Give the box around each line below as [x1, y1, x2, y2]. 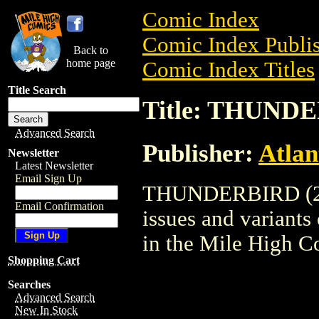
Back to [73, 44, 108, 56]
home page [66, 57, 115, 69]
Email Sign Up [15, 172, 82, 184]
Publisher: [142, 139, 258, 167]
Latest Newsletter [15, 159, 93, 172]
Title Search [8, 84, 66, 96]
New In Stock [15, 304, 78, 316]
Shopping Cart [8, 254, 80, 266]
